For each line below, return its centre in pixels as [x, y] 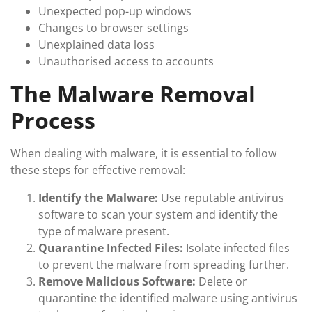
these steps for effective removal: [98, 170]
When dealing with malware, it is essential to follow [143, 153]
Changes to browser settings [114, 28]
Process [53, 120]
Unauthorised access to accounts [126, 61]
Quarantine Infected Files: [111, 248]
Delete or [221, 281]
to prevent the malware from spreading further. [164, 264]
